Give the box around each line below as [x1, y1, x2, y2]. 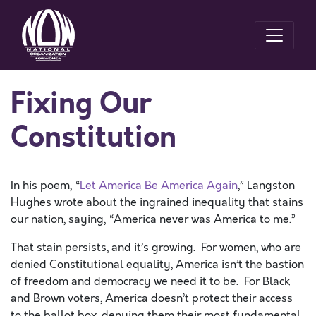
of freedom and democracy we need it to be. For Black [11, 274, 290, 289]
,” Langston [238, 178, 295, 193]
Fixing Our [11, 84, 152, 123]
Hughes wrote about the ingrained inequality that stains [11, 195, 303, 210]
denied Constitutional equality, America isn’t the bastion [11, 257, 304, 272]
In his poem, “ [11, 178, 80, 193]
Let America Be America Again [80, 178, 238, 193]
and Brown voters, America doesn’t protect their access [11, 291, 293, 306]
